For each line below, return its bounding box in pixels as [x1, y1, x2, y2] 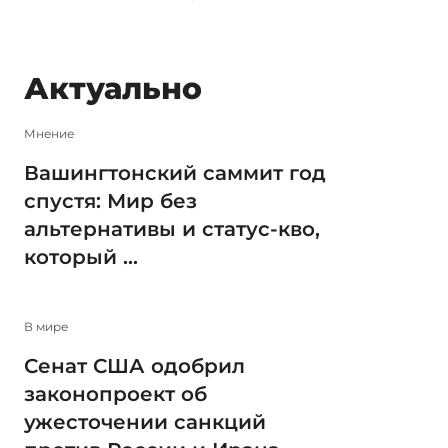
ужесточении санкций [24, 410, 266, 435]
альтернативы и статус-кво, [24, 216, 320, 241]
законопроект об [24, 382, 207, 407]
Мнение [24, 126, 74, 141]
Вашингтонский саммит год [24, 160, 326, 185]
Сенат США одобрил [24, 354, 245, 379]
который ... [24, 244, 138, 269]
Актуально [24, 70, 202, 107]
